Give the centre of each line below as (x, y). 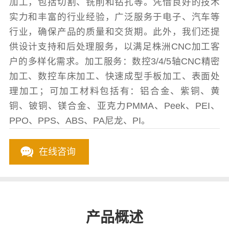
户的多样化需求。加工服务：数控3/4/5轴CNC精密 (114, 62)
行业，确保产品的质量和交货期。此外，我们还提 (114, 32)
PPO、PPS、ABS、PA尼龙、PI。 (79, 121)
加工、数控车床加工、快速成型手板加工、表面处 (114, 76)
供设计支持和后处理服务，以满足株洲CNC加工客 (114, 47)
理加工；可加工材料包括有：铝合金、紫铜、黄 (114, 91)
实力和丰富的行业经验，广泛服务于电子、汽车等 (114, 17)
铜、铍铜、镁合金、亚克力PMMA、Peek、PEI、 (114, 106)
